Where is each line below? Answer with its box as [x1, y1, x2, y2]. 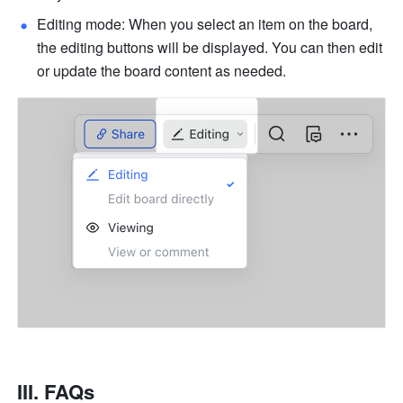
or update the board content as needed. [37, 59, 287, 81]
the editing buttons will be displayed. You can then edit [37, 36, 383, 58]
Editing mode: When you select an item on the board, [37, 13, 373, 34]
